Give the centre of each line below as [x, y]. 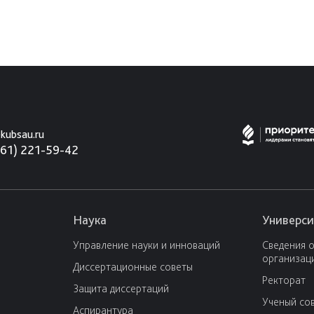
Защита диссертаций [121, 289]
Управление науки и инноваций [146, 245]
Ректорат [284, 280]
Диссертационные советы [133, 267]
